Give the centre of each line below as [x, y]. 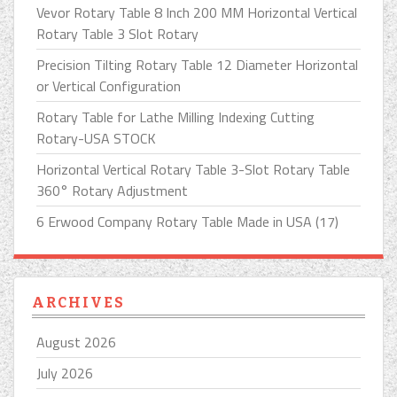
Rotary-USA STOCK [96, 139]
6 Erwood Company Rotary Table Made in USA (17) [187, 222]
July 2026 [65, 374]
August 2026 [76, 343]
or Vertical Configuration [109, 86]
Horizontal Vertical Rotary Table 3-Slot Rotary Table [193, 170]
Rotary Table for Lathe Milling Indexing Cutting [175, 117]
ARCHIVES [78, 303]
